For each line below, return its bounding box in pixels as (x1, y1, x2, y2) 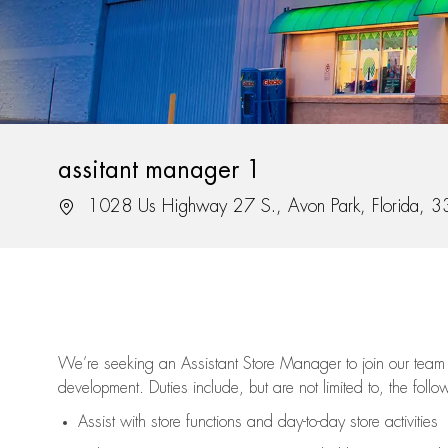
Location (57, 196, 112, 215)
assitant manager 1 (58, 158, 261, 183)
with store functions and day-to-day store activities (115, 414, 438, 431)
